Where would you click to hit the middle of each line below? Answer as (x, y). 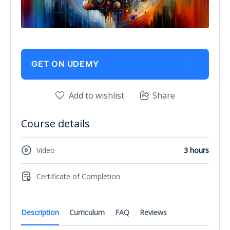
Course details (55, 123)
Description (40, 212)
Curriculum (87, 212)
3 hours (196, 150)
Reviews (153, 212)
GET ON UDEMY (65, 64)
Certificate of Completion (78, 177)
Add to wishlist (96, 95)
